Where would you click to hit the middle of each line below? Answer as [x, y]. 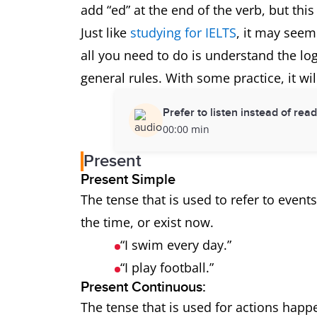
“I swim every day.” [178, 245]
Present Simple [128, 180]
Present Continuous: [145, 287]
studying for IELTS [183, 33]
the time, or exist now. [149, 222]
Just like [105, 33]
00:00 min [186, 129]
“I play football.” [169, 267]
